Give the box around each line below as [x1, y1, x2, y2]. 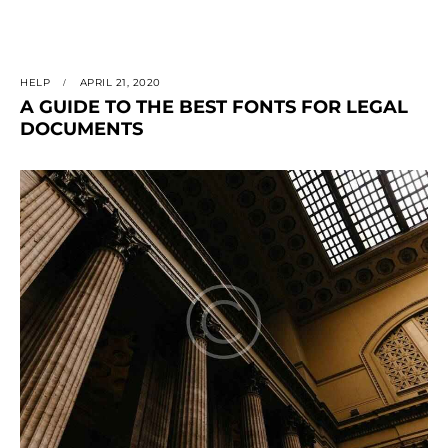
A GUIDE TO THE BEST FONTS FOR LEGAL [20, 96, 408, 119]
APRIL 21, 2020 [79, 76, 161, 90]
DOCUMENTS [20, 118, 143, 141]
